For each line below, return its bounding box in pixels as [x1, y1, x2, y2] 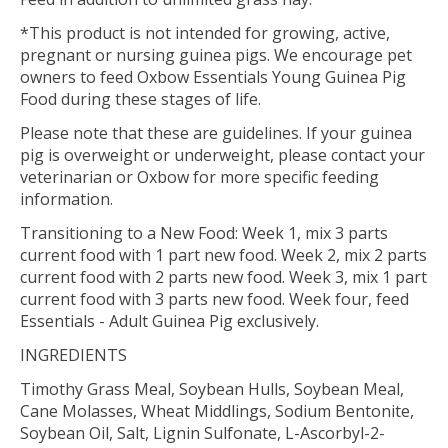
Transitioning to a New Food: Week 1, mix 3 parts [20, 222, 388, 245]
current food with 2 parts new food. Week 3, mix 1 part [20, 266, 427, 289]
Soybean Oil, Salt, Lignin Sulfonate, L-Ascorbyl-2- [20, 422, 385, 445]
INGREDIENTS [20, 344, 127, 367]
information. [20, 188, 113, 211]
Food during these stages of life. [20, 88, 261, 111]
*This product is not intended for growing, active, [20, 22, 390, 45]
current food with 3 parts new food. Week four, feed [20, 288, 409, 311]
